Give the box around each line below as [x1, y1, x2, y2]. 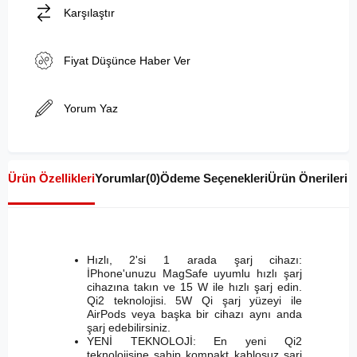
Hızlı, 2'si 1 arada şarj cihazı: [86, 253, 303, 267]
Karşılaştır [64, 6, 115, 20]
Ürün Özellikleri [8, 171, 95, 186]
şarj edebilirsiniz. [86, 321, 171, 335]
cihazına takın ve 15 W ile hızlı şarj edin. [86, 280, 303, 294]
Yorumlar [95, 171, 146, 186]
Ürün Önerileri [268, 171, 347, 186]
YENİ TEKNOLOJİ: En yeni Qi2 [86, 335, 303, 348]
